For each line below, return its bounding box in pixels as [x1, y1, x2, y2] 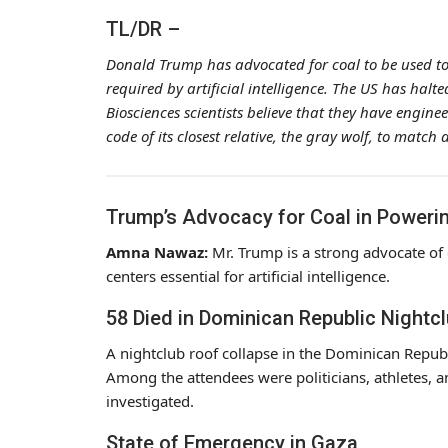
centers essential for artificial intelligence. [106, 265, 390, 286]
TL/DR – [106, 16, 180, 41]
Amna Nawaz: [106, 241, 208, 262]
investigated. [106, 390, 194, 411]
